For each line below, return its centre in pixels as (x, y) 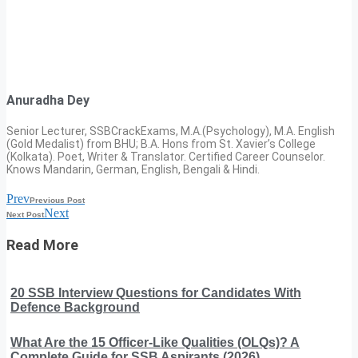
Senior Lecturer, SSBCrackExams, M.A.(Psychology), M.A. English (171, 131)
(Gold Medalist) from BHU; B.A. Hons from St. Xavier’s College (161, 144)
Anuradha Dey (48, 100)
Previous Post (57, 201)
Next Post (25, 215)
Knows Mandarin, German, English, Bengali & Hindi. (133, 170)
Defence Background (75, 308)
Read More (42, 245)
